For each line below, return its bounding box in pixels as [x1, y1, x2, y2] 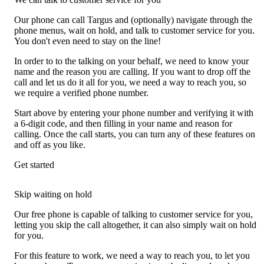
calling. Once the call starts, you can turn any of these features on [14, 128, 255, 139]
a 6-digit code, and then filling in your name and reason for [14, 118, 232, 128]
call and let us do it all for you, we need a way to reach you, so [14, 77, 246, 87]
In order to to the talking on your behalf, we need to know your [14, 55, 249, 66]
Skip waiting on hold [14, 189, 92, 199]
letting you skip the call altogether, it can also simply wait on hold [14, 219, 256, 230]
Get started [14, 159, 54, 170]
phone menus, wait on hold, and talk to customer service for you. [14, 25, 255, 35]
